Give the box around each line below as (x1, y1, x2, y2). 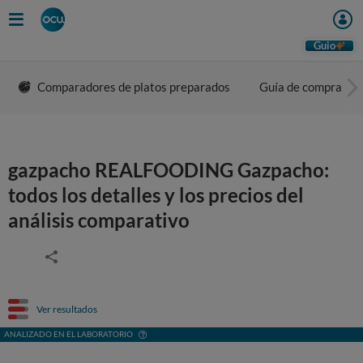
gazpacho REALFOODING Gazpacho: (8, 158, 329, 181)
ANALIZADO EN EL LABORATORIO (4, 329, 133, 339)
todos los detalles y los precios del (8, 183, 304, 207)
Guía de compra (259, 79, 342, 94)
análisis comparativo (8, 208, 190, 232)
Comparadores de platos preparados (37, 79, 230, 94)
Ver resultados (36, 302, 97, 315)
